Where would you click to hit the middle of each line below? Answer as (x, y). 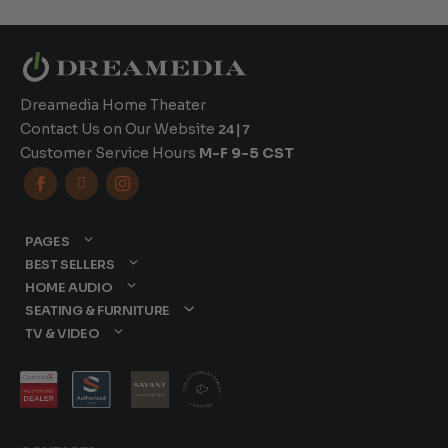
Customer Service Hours (108, 152)
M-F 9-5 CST (247, 152)
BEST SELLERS (70, 265)
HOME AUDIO (69, 288)
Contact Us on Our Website (118, 128)
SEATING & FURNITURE (97, 311)
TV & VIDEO (62, 334)
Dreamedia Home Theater (113, 105)
